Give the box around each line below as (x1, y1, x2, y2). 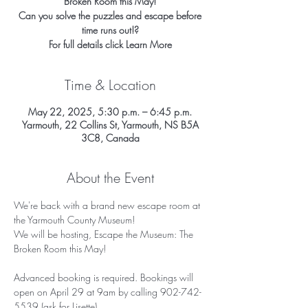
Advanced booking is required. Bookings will (14, 271, 196, 285)
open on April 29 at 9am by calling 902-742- (14, 285, 201, 299)
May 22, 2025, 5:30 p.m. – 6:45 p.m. (28, 105, 192, 119)
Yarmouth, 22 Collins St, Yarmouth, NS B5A (21, 118, 199, 132)
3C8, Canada (80, 131, 140, 145)
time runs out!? (81, 23, 139, 37)
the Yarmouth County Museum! (14, 213, 135, 227)
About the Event (66, 168, 154, 188)
